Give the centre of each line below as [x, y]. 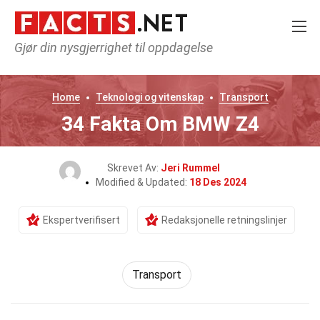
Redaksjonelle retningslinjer [224, 220]
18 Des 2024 [217, 182]
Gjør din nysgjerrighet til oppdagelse [114, 47]
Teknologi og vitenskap [149, 97]
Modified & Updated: [142, 182]
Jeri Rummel [190, 168]
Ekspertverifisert [81, 220]
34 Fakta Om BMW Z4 [160, 124]
